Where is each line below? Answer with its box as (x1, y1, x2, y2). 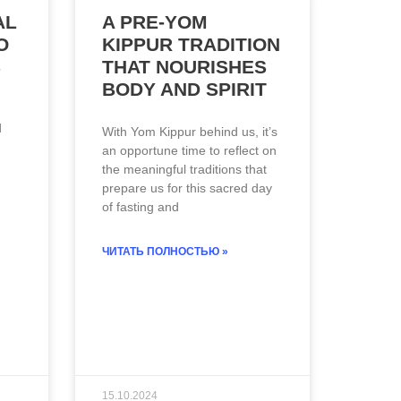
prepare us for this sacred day (101, 181, 272, 196)
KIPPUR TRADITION (101, 34, 280, 55)
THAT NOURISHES (101, 56, 267, 78)
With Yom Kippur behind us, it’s (101, 124, 277, 140)
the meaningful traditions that (101, 162, 267, 177)
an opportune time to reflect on (101, 143, 277, 158)
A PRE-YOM (101, 12, 208, 33)
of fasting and (101, 200, 179, 215)
